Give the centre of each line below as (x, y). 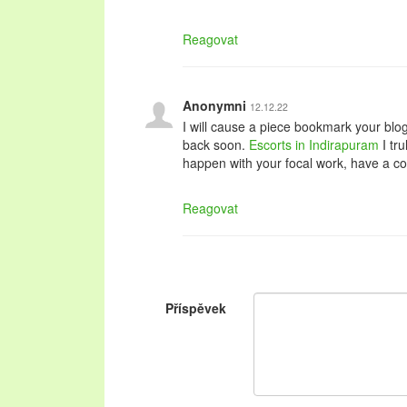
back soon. (216, 144)
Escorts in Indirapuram (314, 144)
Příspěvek (196, 308)
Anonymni (216, 105)
